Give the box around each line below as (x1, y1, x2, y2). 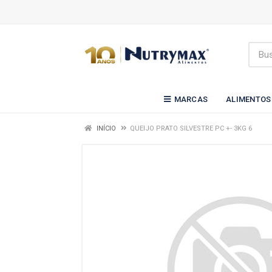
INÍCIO (95, 124, 116, 132)
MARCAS (174, 94, 208, 104)
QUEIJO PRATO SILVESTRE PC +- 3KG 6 (130, 124, 252, 132)
